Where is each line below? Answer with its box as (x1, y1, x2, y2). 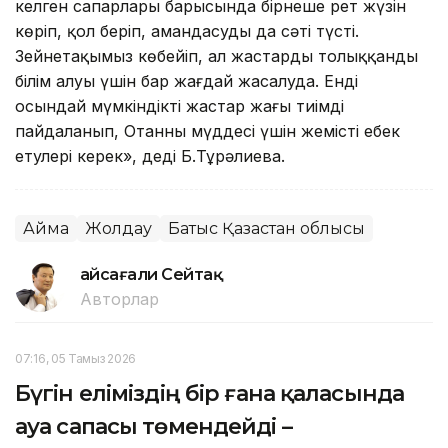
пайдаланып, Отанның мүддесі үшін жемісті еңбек (15, 120, 400, 141)
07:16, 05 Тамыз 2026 (15, 350, 136, 366)
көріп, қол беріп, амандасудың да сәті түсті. (15, 20, 359, 41)
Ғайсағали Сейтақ (80, 264, 223, 284)
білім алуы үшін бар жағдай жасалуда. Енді (15, 70, 358, 91)
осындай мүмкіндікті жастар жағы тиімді (15, 95, 344, 116)
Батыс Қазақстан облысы (168, 218, 365, 238)
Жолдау (85, 218, 152, 238)
